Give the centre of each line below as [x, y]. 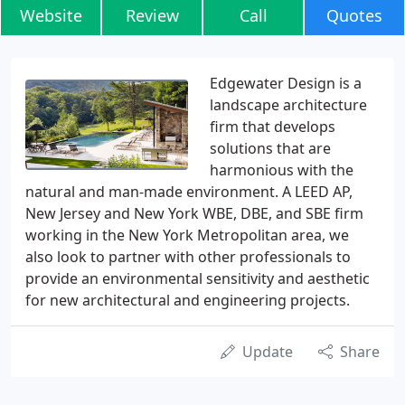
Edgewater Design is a [286, 83]
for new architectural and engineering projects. [188, 300]
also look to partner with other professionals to [188, 257]
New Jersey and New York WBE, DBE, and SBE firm [194, 213]
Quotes [354, 15]
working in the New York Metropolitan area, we [187, 235]
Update [268, 352]
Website [51, 15]
